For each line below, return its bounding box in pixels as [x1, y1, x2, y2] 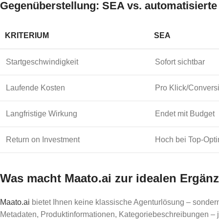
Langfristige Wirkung [6, 109, 77, 118]
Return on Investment [6, 135, 80, 144]
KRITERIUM [5, 31, 49, 40]
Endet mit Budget [155, 109, 215, 118]
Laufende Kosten [6, 83, 65, 92]
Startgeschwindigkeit [6, 57, 78, 66]
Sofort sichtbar [155, 57, 205, 66]
